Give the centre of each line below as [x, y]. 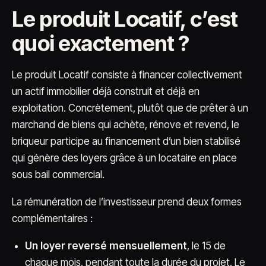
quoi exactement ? [101, 43]
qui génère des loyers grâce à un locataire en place [124, 158]
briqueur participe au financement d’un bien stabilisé [126, 141]
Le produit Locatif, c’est [125, 19]
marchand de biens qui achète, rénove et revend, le [126, 125]
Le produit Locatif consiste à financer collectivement [127, 75]
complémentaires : [52, 218]
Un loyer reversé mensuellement [106, 246]
